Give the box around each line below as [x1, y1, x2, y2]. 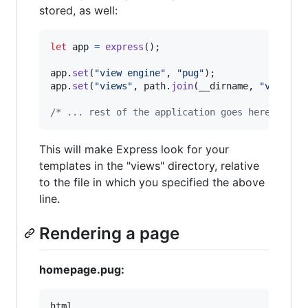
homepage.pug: [39, 262, 124, 276]
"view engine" [94, 67, 166, 79]
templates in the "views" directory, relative [39, 159, 259, 173]
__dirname [199, 80, 248, 92]
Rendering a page [39, 223, 179, 244]
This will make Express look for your [39, 142, 229, 157]
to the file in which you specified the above [39, 175, 265, 190]
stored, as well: [39, 3, 118, 18]
